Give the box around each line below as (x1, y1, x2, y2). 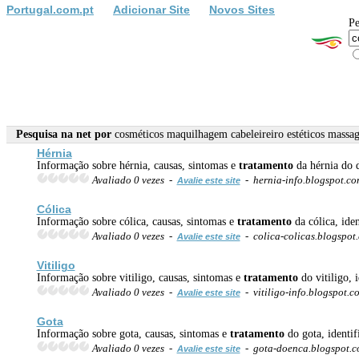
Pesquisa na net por (6, 127, 115, 140)
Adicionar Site (113, 2, 190, 16)
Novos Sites (209, 2, 275, 16)
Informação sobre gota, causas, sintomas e (36, 327, 230, 340)
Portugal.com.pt (6, 2, 94, 16)
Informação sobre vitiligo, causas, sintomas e (36, 271, 244, 284)
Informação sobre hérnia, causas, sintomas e (36, 159, 239, 171)
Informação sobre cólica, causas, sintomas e (36, 215, 237, 228)
